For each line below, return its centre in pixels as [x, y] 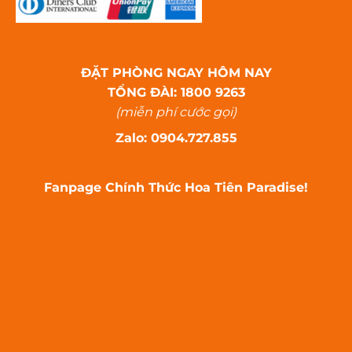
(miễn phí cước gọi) [176, 112]
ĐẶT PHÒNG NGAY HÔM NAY [176, 72]
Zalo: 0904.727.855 [176, 137]
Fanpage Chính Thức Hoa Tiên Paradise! [176, 187]
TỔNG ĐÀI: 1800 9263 [176, 92]
